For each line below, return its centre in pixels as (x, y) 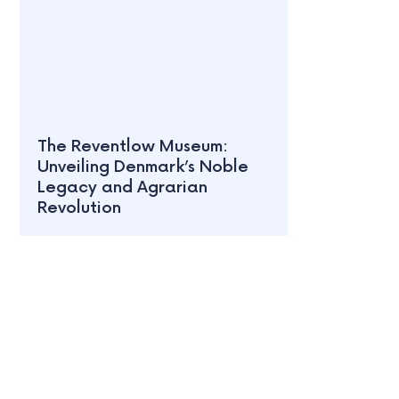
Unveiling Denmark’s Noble (143, 167)
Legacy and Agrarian (122, 188)
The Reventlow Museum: (133, 147)
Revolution (79, 208)
